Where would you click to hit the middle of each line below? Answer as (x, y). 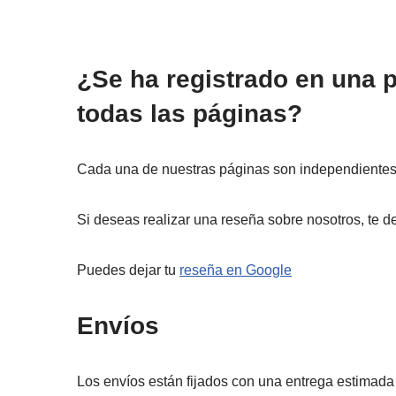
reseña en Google (236, 270)
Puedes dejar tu (128, 270)
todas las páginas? (190, 114)
